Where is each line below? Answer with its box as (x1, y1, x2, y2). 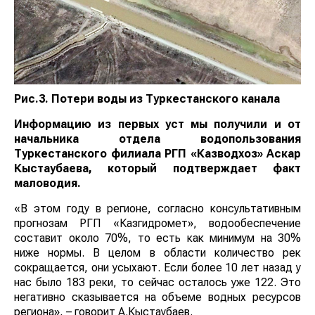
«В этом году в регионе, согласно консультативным (14, 202, 301, 216)
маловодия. (14, 176, 81, 191)
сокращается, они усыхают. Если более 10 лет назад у (14, 261, 301, 275)
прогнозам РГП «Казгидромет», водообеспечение (14, 217, 301, 231)
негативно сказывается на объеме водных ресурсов (14, 290, 301, 304)
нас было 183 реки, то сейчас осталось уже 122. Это (14, 276, 301, 290)
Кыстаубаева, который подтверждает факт (14, 162, 301, 176)
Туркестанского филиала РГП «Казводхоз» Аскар (14, 147, 301, 161)
